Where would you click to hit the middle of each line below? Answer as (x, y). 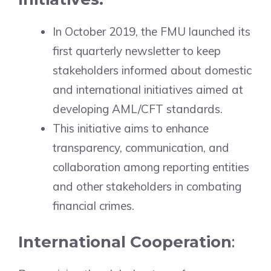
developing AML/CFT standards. (138, 109)
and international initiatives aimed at (148, 89)
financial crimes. (93, 205)
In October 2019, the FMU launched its (152, 31)
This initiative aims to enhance (131, 128)
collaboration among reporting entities (151, 167)
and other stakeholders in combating (147, 186)
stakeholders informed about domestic (152, 70)
